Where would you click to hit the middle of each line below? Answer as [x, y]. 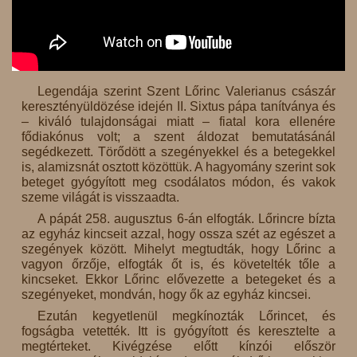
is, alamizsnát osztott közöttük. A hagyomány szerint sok [178, 167]
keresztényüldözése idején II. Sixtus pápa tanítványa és [178, 107]
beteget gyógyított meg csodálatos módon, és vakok [178, 182]
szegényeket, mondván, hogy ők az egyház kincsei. [166, 295]
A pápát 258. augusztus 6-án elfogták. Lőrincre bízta [186, 219]
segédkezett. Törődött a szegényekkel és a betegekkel [178, 152]
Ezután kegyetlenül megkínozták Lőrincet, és [186, 316]
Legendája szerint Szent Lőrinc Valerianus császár [186, 92]
